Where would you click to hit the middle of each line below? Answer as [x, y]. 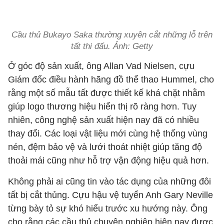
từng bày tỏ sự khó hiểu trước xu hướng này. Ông [108, 208]
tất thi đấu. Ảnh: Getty [112, 46]
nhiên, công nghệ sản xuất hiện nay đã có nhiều [103, 120]
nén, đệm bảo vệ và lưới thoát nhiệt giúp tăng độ [105, 147]
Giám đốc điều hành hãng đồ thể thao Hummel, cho [111, 79]
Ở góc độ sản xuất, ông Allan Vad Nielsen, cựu [101, 66]
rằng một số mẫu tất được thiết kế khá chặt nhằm [106, 93]
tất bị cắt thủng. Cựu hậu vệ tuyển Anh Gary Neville [110, 195]
